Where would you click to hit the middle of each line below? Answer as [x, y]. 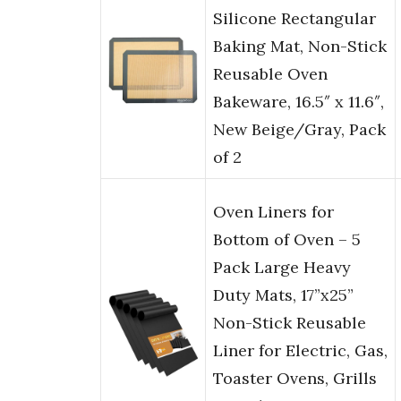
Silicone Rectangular [294, 19]
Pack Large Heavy [282, 268]
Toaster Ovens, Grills [295, 379]
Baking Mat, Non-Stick [300, 47]
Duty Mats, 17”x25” [283, 295]
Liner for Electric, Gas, [300, 351]
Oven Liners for [273, 212]
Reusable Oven [270, 74]
